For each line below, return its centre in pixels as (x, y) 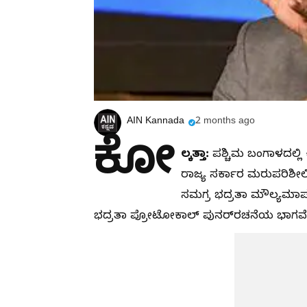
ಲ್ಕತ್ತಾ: (197, 155)
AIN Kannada (156, 123)
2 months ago (225, 123)
